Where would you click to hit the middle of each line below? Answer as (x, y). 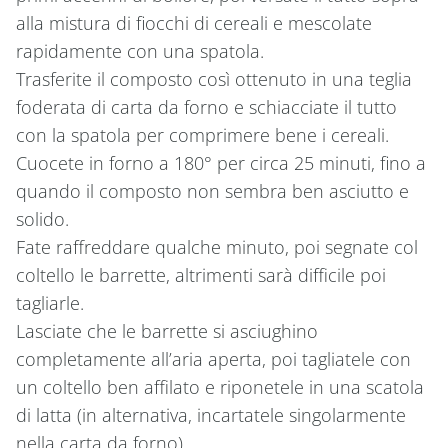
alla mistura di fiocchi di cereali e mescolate (194, 22)
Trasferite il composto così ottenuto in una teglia (214, 78)
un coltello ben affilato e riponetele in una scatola (220, 386)
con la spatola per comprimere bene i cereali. (202, 134)
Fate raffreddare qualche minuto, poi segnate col (217, 246)
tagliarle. (50, 302)
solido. (42, 218)
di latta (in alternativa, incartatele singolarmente (211, 414)
